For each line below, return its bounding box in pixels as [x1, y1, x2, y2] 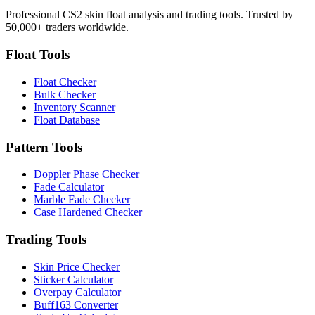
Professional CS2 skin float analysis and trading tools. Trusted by [6, 8, 293, 21]
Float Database [34, 113, 100, 126]
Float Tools [6, 47, 70, 63]
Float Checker [34, 75, 96, 88]
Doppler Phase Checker [34, 168, 139, 181]
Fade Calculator [34, 181, 104, 193]
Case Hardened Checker [34, 206, 142, 219]
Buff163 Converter [34, 298, 118, 311]
